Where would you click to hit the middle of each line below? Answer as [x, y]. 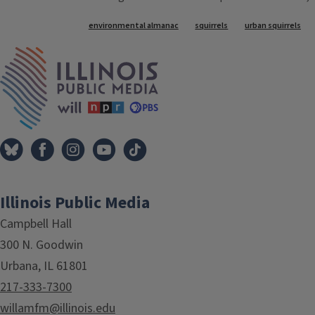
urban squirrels [272, 26]
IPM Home [183, 54]
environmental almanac [133, 26]
